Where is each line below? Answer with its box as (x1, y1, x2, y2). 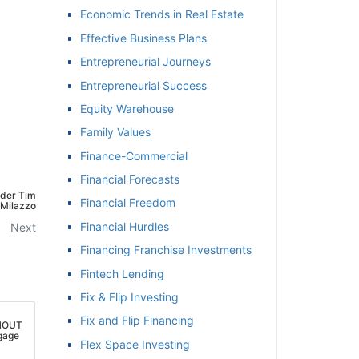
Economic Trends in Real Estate (74, 7, 237, 22)
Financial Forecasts (74, 172, 173, 187)
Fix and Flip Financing (74, 313, 188, 328)
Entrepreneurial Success (74, 78, 200, 92)
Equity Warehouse (74, 101, 167, 115)
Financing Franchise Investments (74, 243, 245, 257)
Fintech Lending (74, 266, 158, 280)
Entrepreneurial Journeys (74, 54, 204, 69)
